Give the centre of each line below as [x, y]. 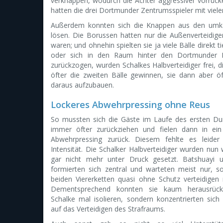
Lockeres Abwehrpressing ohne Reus [130, 105]
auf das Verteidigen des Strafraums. [108, 209]
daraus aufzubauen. [82, 85]
